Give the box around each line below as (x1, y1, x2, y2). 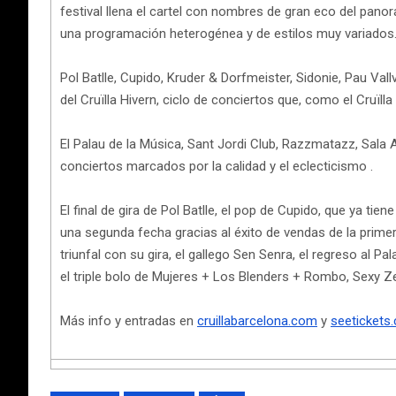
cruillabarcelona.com (197, 313, 317, 329)
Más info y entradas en (60, 313, 197, 329)
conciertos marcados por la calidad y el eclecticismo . (60, 158, 373, 174)
